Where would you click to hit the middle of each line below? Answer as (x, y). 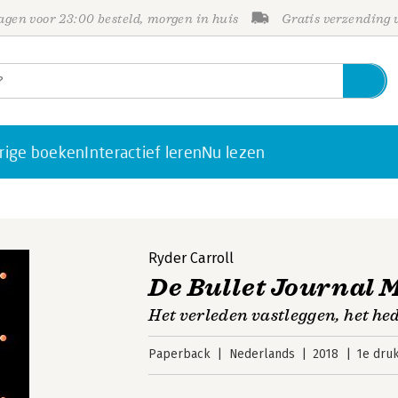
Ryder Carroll (191, 258)
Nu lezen (234, 152)
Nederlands (262, 354)
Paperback (180, 354)
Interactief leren (143, 152)
